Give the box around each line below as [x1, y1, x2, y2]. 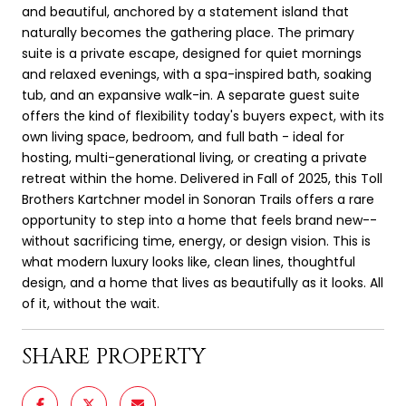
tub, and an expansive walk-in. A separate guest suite [22, 85, 360, 104]
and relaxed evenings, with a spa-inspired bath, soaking [22, 64, 372, 83]
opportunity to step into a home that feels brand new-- [22, 210, 377, 229]
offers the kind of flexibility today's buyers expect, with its [22, 106, 384, 125]
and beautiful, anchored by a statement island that [22, 2, 349, 21]
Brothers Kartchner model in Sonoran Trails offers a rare [22, 189, 374, 208]
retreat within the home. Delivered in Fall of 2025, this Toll [22, 169, 382, 188]
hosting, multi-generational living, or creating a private [22, 148, 367, 167]
